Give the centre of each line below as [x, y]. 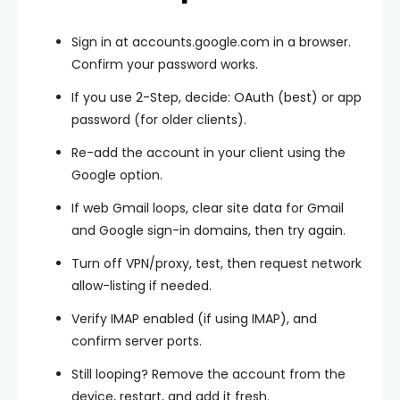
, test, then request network [275, 263]
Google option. [117, 175]
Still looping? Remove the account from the [208, 374]
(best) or [306, 97]
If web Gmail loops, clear [149, 208]
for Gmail [313, 208]
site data [254, 208]
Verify [91, 318]
